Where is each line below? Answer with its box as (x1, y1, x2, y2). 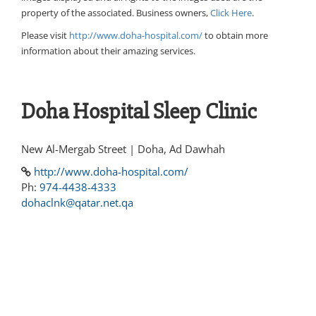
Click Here (210, 6, 252, 19)
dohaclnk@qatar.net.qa (21, 195, 133, 209)
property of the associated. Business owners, (21, 6, 210, 19)
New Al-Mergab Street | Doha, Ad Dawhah (21, 141, 225, 156)
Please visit (21, 28, 69, 42)
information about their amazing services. (21, 44, 195, 57)
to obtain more (202, 28, 268, 42)
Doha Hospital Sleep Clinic (21, 97, 257, 125)
